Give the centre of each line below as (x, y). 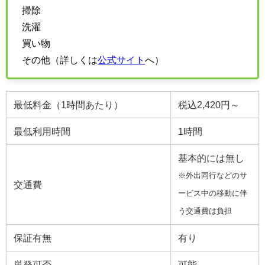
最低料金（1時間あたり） (68, 104)
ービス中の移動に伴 (213, 193)
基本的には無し (211, 158)
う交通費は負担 (205, 211)
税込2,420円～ (209, 104)
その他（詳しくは (60, 60)
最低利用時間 (42, 131)
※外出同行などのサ (213, 175)
